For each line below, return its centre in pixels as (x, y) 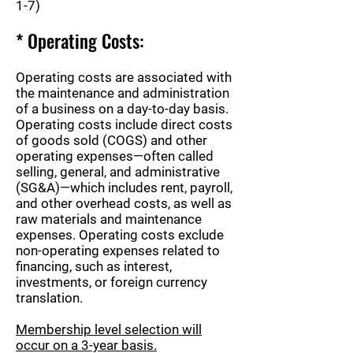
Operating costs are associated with (124, 77)
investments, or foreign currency (111, 282)
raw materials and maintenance (109, 219)
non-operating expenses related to (118, 250)
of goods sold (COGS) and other (111, 140)
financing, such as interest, (94, 266)
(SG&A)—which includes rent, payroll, (124, 187)
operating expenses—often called (115, 156)
